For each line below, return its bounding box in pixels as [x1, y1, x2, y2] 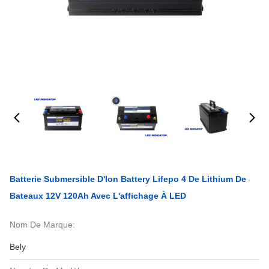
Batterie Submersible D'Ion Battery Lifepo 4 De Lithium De [10, 174, 246, 184]
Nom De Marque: [10, 220, 75, 229]
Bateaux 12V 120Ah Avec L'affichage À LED [10, 191, 186, 201]
